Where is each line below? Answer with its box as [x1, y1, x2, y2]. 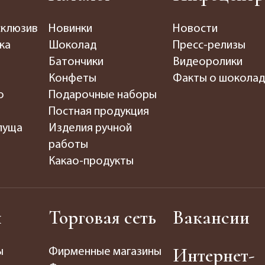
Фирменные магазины [49, 245, 162, 258]
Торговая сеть [49, 205, 157, 229]
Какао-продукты [49, 155, 134, 167]
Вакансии [173, 205, 250, 229]
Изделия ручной [49, 122, 132, 134]
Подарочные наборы [49, 89, 157, 101]
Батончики [49, 56, 104, 68]
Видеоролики [173, 56, 243, 68]
